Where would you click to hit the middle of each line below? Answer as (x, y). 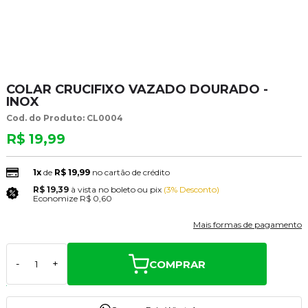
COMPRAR (177, 264)
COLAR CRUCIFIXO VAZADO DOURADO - (137, 89)
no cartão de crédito (131, 173)
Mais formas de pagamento (248, 225)
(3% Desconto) (191, 190)
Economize (55, 199)
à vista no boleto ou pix (116, 190)
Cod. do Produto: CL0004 (64, 118)
